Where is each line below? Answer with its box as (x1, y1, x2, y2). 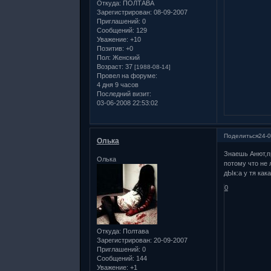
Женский (110, 53, 140, 61)
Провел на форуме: (96, 71, 157, 79)
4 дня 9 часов (96, 80, 139, 88)
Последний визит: (96, 90, 151, 97)
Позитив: (96, 44, 124, 52)
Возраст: (96, 62, 123, 70)
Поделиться (223, 132, 258, 139)
